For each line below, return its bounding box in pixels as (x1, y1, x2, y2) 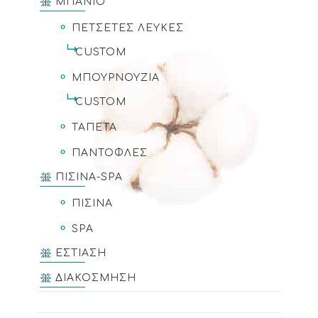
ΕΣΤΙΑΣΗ (55, 248, 106, 258)
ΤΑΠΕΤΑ (72, 122, 117, 133)
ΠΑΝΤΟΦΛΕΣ (72, 148, 148, 158)
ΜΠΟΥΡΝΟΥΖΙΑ (72, 72, 160, 83)
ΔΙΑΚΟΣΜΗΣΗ (55, 273, 136, 283)
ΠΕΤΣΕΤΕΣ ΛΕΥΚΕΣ (72, 23, 184, 33)
